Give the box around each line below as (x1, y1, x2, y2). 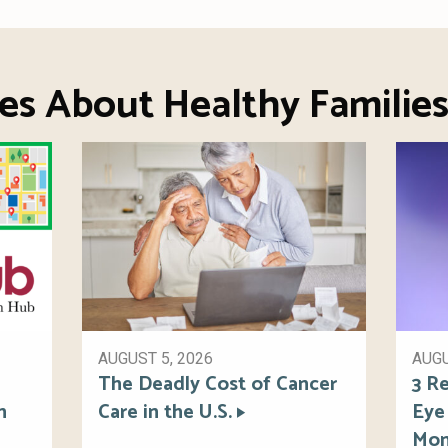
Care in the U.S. (98, 396, 233, 430)
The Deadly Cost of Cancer (98, 368, 338, 402)
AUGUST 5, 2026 (98, 349, 214, 369)
